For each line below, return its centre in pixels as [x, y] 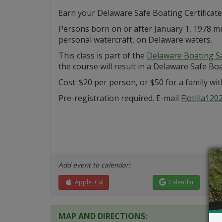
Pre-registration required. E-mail [120, 98]
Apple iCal [88, 182]
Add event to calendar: [95, 165]
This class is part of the [103, 55]
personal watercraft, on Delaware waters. [135, 40]
